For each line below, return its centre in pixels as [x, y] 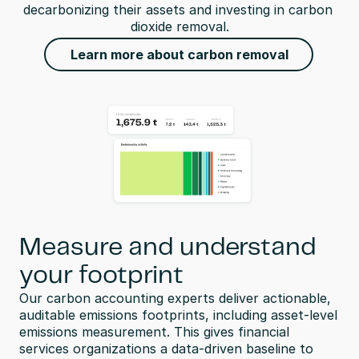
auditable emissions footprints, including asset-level [178, 315]
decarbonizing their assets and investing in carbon [177, 10]
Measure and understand [168, 248]
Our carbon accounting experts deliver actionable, [175, 298]
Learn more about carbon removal [179, 54]
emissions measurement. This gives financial [154, 332]
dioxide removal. [179, 26]
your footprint [101, 276]
